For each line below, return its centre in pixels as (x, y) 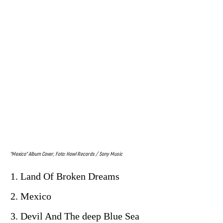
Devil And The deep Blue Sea (80, 216)
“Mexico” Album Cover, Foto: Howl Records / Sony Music (66, 154)
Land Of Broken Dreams (70, 176)
